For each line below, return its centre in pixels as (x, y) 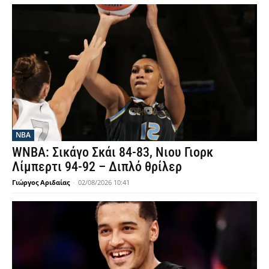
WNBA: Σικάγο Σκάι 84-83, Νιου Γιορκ (113, 153)
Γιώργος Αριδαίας (41, 183)
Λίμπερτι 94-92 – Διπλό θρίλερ (97, 167)
